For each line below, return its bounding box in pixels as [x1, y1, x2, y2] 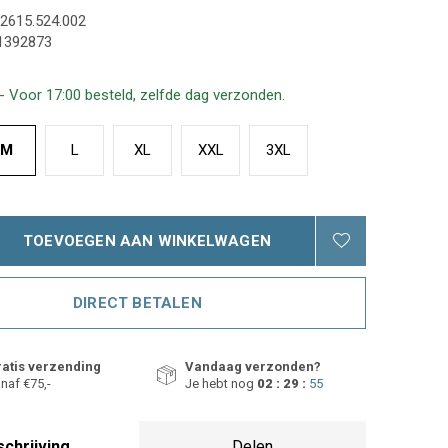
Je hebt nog [185, 376, 257, 391]
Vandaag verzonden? [185, 359, 321, 374]
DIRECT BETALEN [73, 294, 202, 312]
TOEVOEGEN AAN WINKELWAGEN [23, 232, 271, 250]
